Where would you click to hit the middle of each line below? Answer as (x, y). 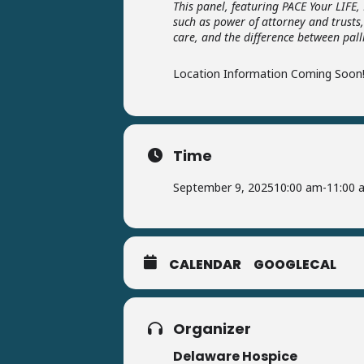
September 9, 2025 (223, 187)
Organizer (212, 328)
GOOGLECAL (295, 264)
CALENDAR (205, 264)
